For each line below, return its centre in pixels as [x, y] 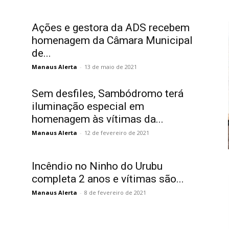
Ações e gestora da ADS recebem [111, 28]
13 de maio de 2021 [111, 67]
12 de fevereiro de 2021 [117, 133]
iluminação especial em [88, 106]
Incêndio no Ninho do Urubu [97, 166]
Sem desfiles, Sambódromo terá [108, 94]
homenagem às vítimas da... [98, 119]
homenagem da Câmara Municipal [112, 40]
